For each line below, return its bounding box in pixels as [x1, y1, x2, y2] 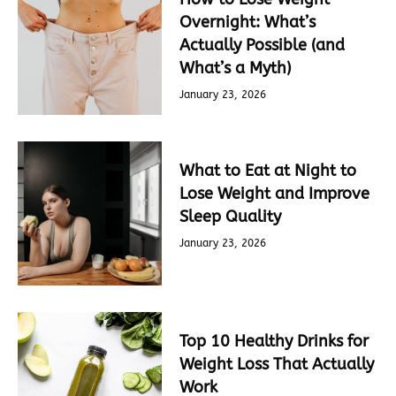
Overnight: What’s [179, 12, 316, 33]
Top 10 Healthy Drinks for [179, 331, 369, 351]
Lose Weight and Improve [179, 183, 370, 203]
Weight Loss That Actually [179, 354, 375, 374]
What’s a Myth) [179, 58, 292, 79]
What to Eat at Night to [179, 160, 357, 180]
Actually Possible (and [179, 35, 346, 56]
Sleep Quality [179, 206, 282, 226]
